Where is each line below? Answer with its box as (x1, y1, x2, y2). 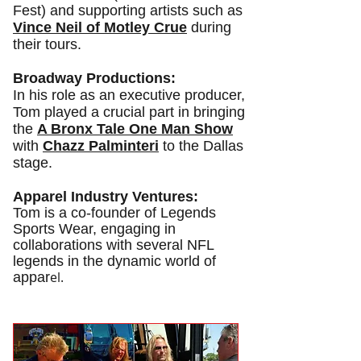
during (191, 19, 231, 35)
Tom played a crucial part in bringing (13, 104, 245, 120)
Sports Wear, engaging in (13, 221, 176, 237)
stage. (13, 155, 52, 171)
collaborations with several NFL (13, 237, 214, 253)
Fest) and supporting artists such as (13, 2, 243, 19)
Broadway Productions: (13, 70, 176, 86)
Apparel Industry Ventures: (13, 189, 198, 205)
